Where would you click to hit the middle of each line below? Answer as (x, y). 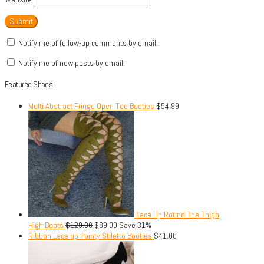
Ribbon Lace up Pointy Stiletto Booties (90, 235)
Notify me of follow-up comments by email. (88, 43)
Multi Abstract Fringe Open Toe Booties (91, 106)
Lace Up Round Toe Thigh (178, 214)
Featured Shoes (29, 85)
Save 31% (134, 225)
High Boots (46, 225)
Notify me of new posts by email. (72, 63)
